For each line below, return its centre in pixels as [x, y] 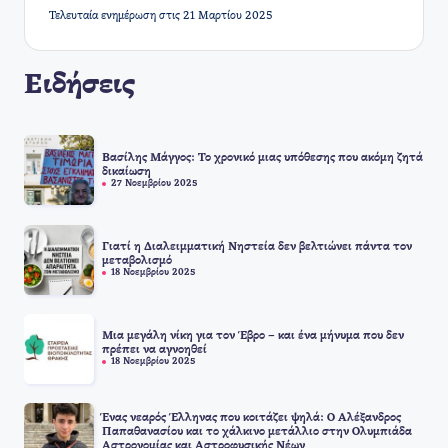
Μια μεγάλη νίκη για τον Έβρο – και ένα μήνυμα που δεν [253, 336]
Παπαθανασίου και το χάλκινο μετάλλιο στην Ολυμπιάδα [257, 432]
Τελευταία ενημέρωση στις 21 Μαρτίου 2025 [161, 15]
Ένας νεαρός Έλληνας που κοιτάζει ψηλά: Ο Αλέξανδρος [251, 418]
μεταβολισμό [137, 261]
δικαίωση [126, 171]
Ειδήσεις [79, 86]
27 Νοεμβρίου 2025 [154, 183]
